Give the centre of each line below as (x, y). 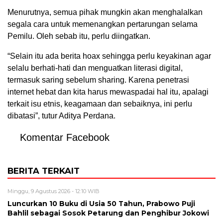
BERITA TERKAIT (44, 170)
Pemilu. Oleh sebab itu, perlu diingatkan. (79, 36)
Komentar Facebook (65, 137)
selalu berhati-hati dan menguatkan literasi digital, (95, 68)
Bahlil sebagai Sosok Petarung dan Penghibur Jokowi (108, 213)
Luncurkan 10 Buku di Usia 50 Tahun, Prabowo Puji (101, 203)
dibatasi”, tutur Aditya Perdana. (61, 115)
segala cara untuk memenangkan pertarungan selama (103, 24)
